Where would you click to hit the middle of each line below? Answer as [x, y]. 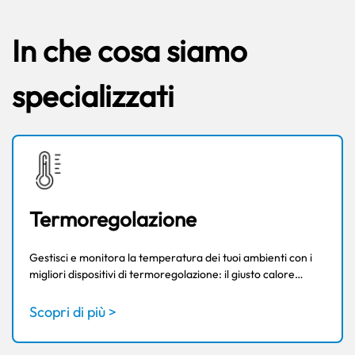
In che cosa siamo [130, 50]
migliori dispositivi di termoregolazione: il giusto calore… [166, 275]
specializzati [93, 95]
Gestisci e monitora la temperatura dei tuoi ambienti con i [170, 258]
